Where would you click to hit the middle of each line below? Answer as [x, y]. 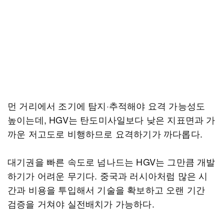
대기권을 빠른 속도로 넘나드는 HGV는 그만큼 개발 [111, 161]
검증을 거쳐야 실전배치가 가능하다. [81, 203]
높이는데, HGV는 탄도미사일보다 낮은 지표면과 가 [111, 119]
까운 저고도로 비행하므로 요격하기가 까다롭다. [105, 133]
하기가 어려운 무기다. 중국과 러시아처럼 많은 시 [108, 175]
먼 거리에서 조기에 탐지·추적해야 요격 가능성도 [106, 105]
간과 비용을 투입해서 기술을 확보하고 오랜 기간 [106, 189]
